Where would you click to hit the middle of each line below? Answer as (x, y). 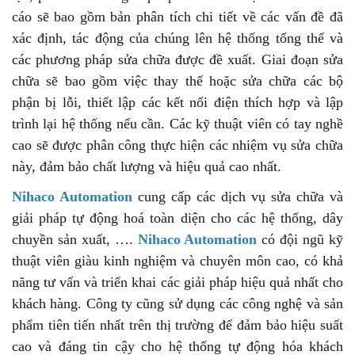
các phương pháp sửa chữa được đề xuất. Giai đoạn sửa (177, 59)
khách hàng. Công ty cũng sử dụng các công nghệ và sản (177, 303)
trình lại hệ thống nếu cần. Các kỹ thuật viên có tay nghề (177, 123)
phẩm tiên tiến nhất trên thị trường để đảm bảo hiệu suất (177, 324)
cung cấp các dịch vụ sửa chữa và (238, 196)
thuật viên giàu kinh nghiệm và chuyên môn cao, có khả (177, 260)
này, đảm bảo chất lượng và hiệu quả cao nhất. (147, 166)
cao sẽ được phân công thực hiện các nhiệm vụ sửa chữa (177, 145)
